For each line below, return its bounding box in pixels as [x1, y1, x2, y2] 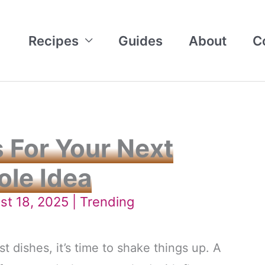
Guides [118, 33, 163, 49]
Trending [80, 194, 134, 209]
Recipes [28, 33, 79, 49]
